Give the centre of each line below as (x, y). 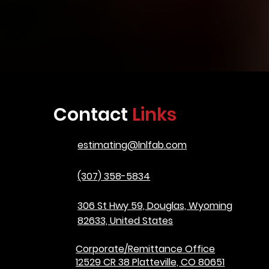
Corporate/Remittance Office (146, 249)
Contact (93, 115)
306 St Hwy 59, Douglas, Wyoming (155, 206)
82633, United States (125, 221)
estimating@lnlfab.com (132, 145)
